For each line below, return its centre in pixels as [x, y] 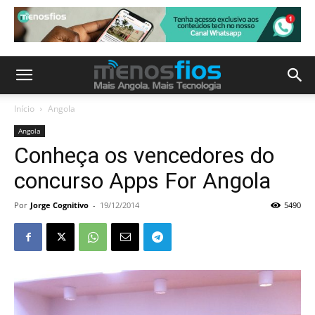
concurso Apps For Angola [142, 181]
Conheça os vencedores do [144, 155]
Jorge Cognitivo [59, 205]
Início [24, 109]
